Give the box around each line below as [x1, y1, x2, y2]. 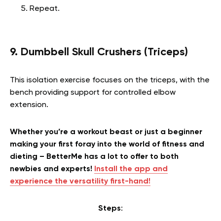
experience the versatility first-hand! [10, 178, 150, 186]
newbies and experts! [10, 165, 94, 174]
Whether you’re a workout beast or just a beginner [10, 128, 202, 137]
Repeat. [30, 5, 60, 13]
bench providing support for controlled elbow [10, 89, 176, 97]
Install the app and [94, 165, 168, 174]
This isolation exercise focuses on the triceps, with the [10, 76, 210, 85]
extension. [10, 101, 48, 110]
